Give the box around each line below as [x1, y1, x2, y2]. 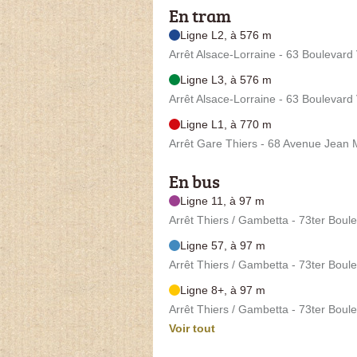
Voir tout [169, 321, 215, 335]
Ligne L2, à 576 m [180, 28, 272, 41]
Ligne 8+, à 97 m [180, 283, 265, 296]
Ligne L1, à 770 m [180, 117, 272, 131]
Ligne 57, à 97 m [180, 238, 265, 252]
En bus [169, 168, 220, 194]
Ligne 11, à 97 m [180, 194, 265, 207]
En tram [169, 2, 231, 28]
